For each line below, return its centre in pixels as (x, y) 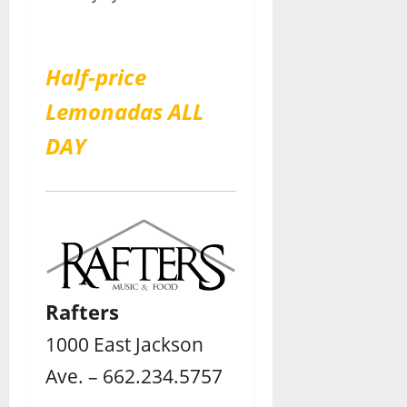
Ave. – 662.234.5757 (134, 376)
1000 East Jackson (124, 344)
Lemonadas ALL (124, 111)
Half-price (96, 76)
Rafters (82, 312)
